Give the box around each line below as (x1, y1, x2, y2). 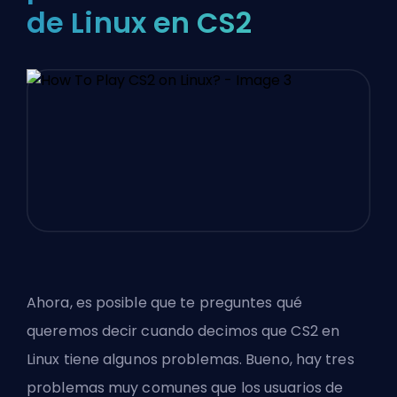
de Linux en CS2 (27, 2, 253, 43)
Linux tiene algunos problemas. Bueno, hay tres (27, 348, 354, 370)
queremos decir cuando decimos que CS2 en (27, 320, 340, 341)
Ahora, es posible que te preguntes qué (27, 292, 302, 313)
